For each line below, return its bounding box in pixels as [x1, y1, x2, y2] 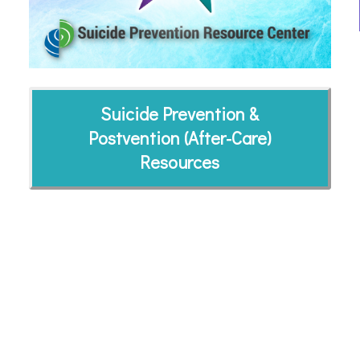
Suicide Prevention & [100, 102, 260, 126]
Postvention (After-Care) [88, 126, 272, 150]
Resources [140, 150, 220, 174]
